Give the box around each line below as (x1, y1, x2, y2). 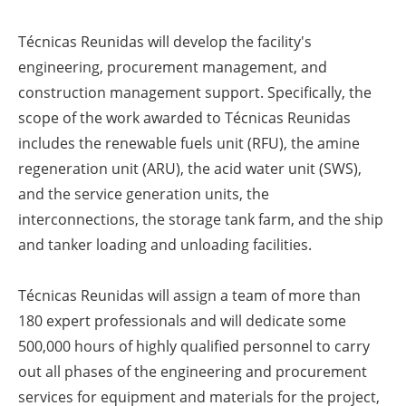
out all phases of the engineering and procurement (18, 362, 367, 382)
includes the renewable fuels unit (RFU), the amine (18, 133, 360, 154)
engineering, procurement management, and (18, 57, 327, 78)
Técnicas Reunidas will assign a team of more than (18, 285, 361, 306)
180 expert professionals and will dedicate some (18, 311, 346, 332)
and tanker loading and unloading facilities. (18, 235, 312, 256)
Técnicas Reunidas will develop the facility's (18, 32, 312, 53)
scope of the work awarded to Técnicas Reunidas (18, 108, 351, 129)
